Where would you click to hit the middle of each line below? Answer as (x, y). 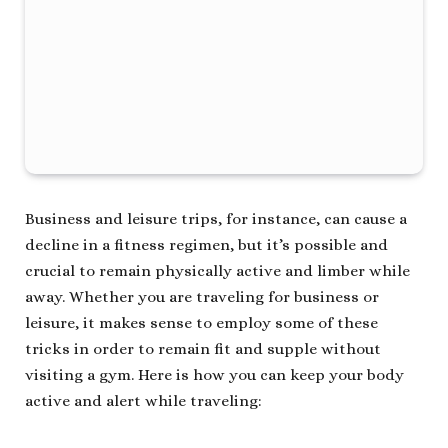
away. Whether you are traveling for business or (202, 297)
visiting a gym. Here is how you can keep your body (214, 375)
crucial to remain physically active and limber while (217, 271)
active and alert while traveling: (143, 401)
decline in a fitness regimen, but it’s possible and (206, 245)
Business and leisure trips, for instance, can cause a (216, 219)
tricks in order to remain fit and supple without (203, 349)
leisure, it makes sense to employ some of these (201, 323)
